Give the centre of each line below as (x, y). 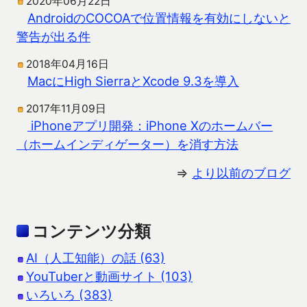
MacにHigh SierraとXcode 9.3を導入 (133, 81)
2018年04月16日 (67, 64)
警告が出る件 (53, 37)
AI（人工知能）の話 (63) (96, 258)
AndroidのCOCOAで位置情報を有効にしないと (159, 18)
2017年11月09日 (66, 109)
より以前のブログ (241, 173)
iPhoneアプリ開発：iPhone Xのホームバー (150, 126)
